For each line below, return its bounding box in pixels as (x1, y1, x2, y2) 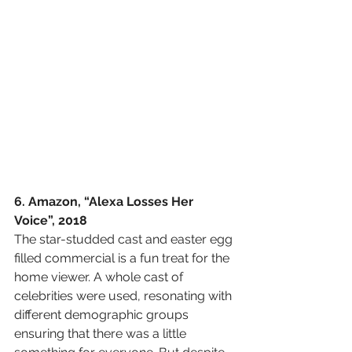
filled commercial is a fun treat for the (14, 251, 233, 266)
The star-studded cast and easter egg (14, 232, 236, 247)
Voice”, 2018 (14, 213, 87, 229)
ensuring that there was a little (14, 326, 189, 342)
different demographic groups (14, 307, 192, 323)
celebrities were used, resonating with (14, 288, 235, 304)
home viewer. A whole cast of (14, 269, 186, 285)
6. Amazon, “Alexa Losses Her (14, 194, 196, 210)
